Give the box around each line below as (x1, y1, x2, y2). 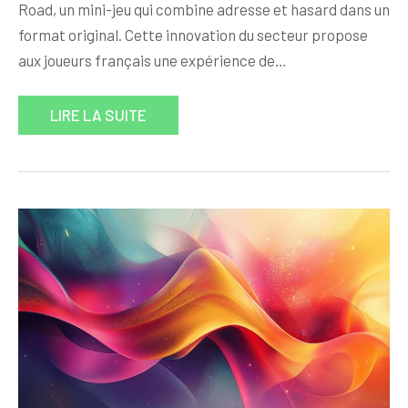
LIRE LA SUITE (50, 105, 147, 124)
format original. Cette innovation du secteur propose (18, 25, 368, 44)
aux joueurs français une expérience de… (18, 50, 287, 69)
